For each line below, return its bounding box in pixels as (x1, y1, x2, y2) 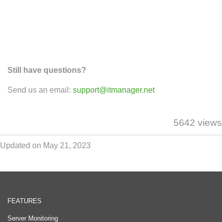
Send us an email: (7, 86, 73, 95)
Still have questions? (7, 66, 86, 75)
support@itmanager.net (73, 86, 155, 95)
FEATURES (7, 197, 42, 205)
